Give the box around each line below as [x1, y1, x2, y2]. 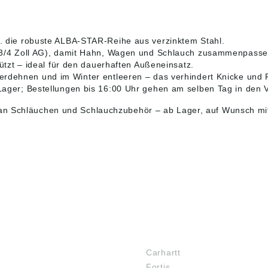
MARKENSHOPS [146, 227, 230, 239]
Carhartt [146, 248, 181, 258]
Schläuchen [10, 105, 59, 115]
